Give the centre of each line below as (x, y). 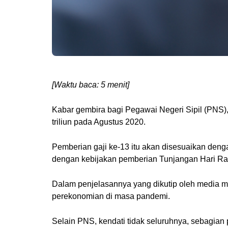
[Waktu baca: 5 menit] (91, 85)
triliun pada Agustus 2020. (99, 122)
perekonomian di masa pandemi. (111, 196)
